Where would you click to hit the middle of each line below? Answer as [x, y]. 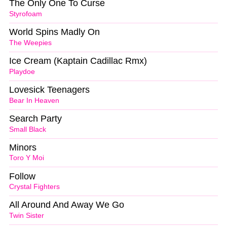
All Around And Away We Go [67, 205]
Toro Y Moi [27, 158]
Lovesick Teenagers [49, 89]
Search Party [35, 118]
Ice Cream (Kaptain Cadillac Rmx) [78, 61]
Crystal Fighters [34, 187]
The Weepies [30, 43]
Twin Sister [27, 216]
